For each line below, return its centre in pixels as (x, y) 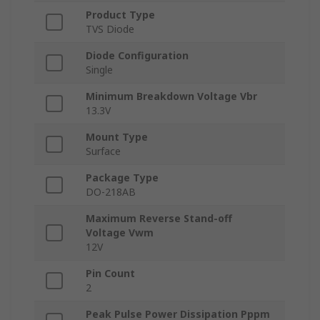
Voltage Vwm (120, 233)
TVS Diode (110, 29)
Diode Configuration (137, 56)
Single (99, 70)
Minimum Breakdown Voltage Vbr (171, 96)
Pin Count (110, 274)
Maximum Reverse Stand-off (159, 219)
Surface (103, 151)
